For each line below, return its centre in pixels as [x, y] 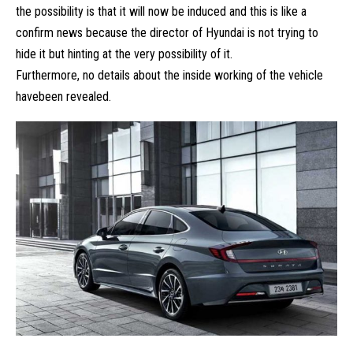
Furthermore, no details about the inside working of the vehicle [169, 75]
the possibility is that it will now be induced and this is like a [161, 11]
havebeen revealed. [63, 96]
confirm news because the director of [111, 32]
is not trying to [281, 32]
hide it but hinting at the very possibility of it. [124, 54]
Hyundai [225, 32]
